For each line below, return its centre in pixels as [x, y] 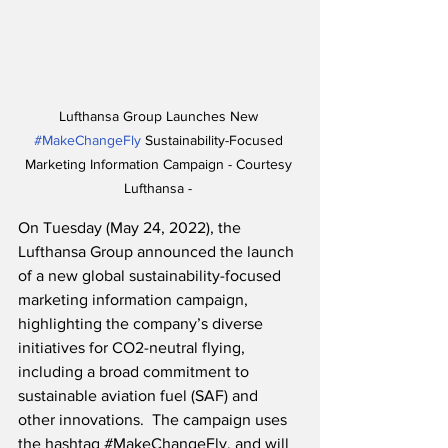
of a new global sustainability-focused [151, 276]
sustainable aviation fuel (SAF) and [140, 396]
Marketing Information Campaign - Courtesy [160, 164]
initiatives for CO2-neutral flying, [133, 348]
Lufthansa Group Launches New [160, 116]
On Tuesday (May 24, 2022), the [131, 228]
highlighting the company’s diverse [142, 324]
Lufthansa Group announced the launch [158, 252]
